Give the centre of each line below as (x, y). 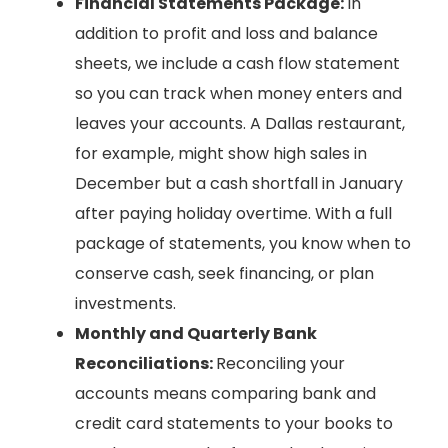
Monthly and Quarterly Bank (196, 333)
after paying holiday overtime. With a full (233, 213)
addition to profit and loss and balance (226, 33)
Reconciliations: (145, 363)
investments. (125, 303)
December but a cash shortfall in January (239, 183)
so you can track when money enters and (238, 93)
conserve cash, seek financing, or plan (224, 273)
